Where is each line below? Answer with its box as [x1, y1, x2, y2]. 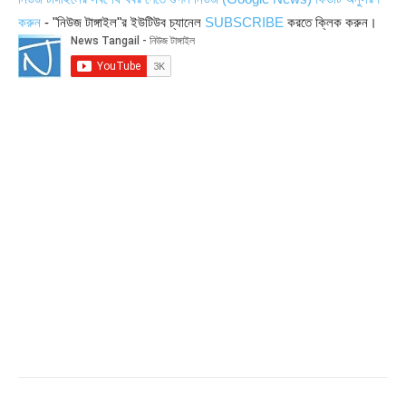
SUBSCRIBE [205, 14, 284, 31]
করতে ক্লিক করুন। [284, 14, 377, 31]
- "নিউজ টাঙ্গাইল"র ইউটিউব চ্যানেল [41, 14, 205, 31]
